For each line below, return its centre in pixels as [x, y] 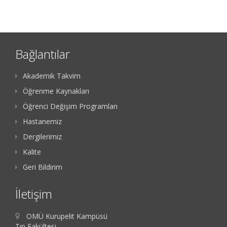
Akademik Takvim [52, 76]
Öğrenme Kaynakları [56, 91]
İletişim [34, 194]
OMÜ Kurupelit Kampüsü [67, 216]
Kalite [32, 152]
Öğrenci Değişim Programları [70, 106]
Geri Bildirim [43, 167]
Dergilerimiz [42, 137]
